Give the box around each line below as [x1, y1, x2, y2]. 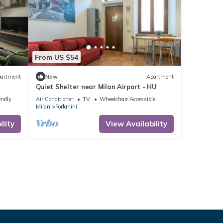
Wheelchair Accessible [99, 96, 155, 103]
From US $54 [34, 52, 78, 62]
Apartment [146, 73, 174, 80]
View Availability [106, 119, 167, 129]
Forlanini [55, 103, 77, 111]
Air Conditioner [35, 96, 73, 103]
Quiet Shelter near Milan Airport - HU [35, 83, 157, 91]
